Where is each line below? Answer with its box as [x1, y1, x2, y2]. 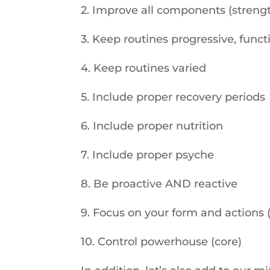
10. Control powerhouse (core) [81, 235, 242, 248]
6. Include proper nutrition [81, 119, 224, 133]
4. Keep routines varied [81, 61, 207, 75]
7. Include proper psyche [81, 148, 215, 162]
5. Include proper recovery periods [81, 90, 266, 104]
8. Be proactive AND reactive [81, 177, 238, 190]
